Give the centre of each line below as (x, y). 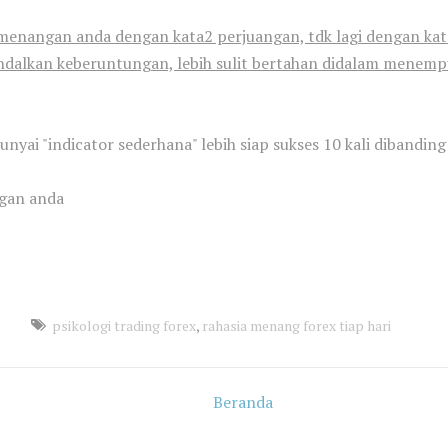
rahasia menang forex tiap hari (296, 325)
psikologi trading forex (123, 325)
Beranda (243, 402)
